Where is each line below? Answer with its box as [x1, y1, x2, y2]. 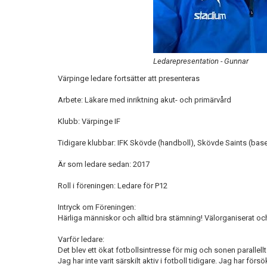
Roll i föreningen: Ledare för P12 [58, 181, 167, 190]
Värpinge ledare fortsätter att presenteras [58, 74, 201, 83]
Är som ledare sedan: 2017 [58, 160, 150, 169]
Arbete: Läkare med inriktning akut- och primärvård [58, 95, 231, 104]
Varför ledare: [58, 235, 106, 244]
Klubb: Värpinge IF [58, 117, 120, 126]
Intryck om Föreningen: [58, 203, 138, 212]
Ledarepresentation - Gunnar [153, 57, 249, 66]
